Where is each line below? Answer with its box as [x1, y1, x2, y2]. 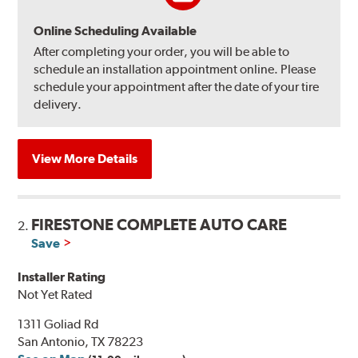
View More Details [32, 150, 138, 166]
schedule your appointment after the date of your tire [34, 78, 320, 94]
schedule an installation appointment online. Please [34, 61, 316, 77]
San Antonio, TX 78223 [18, 333, 144, 349]
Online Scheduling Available [34, 22, 197, 38]
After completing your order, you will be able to [34, 43, 290, 59]
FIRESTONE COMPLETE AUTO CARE [31, 214, 288, 234]
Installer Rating [18, 268, 106, 284]
